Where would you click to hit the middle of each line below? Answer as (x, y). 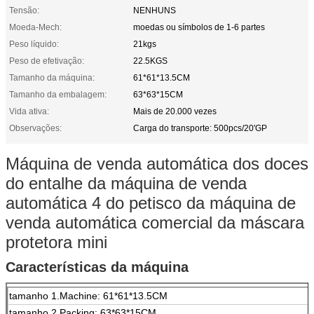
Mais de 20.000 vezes (175, 111)
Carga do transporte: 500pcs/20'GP (200, 128)
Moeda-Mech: (35, 27)
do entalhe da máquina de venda (126, 183)
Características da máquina (97, 267)
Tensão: (24, 10)
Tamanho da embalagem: (58, 94)
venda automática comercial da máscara (155, 222)
